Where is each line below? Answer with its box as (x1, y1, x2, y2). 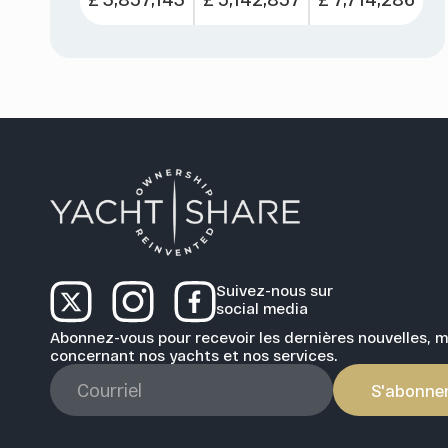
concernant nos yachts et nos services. (50, 345, 338, 364)
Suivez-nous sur (216, 280, 333, 299)
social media (216, 298, 308, 317)
